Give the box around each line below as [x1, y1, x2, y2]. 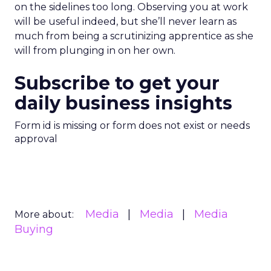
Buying [15, 223, 53, 236]
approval [15, 133, 57, 145]
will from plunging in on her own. [15, 45, 175, 56]
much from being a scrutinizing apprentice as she [15, 30, 253, 42]
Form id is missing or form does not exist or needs [15, 120, 250, 131]
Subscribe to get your [15, 72, 220, 94]
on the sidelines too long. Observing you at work [15, 1, 248, 13]
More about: [15, 209, 74, 220]
